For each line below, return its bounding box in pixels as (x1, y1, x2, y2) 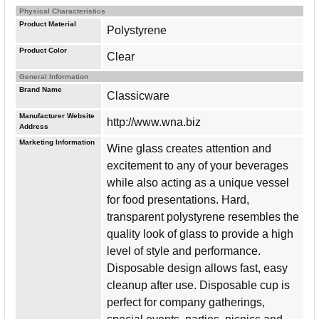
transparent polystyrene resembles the (107, 210, 299, 223)
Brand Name (19, 85, 62, 93)
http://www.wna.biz (107, 115, 201, 128)
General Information (19, 72, 88, 80)
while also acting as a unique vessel (107, 176, 289, 189)
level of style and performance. (107, 244, 261, 257)
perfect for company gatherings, (107, 296, 265, 308)
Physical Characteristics (19, 6, 105, 15)
